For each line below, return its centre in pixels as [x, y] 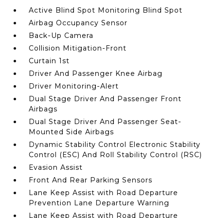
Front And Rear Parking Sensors [91, 180]
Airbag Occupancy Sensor [78, 23]
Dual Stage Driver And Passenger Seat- [105, 122]
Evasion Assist [56, 167]
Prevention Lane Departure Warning [99, 203]
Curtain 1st [49, 61]
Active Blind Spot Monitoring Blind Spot [106, 10]
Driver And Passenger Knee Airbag [96, 73]
